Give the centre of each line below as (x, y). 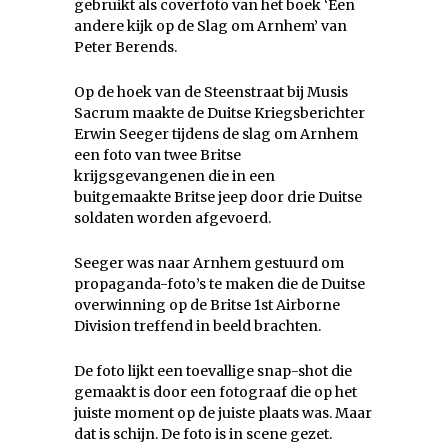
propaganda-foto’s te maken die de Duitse (219, 283)
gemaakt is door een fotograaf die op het (215, 391)
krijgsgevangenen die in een (174, 175)
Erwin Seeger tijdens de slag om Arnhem (216, 133)
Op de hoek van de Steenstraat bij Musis (211, 91)
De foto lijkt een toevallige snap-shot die (213, 370)
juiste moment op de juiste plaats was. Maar (223, 412)
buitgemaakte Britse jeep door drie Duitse (218, 196)
